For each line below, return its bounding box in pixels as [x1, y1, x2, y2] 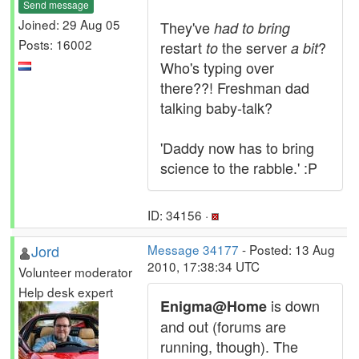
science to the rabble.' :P [160, 157, 317, 178]
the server [218, 37, 291, 58]
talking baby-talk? [160, 97, 272, 118]
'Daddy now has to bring [160, 137, 314, 158]
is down [267, 295, 320, 316]
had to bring [214, 18, 290, 38]
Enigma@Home [160, 296, 267, 317]
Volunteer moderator [18, 263, 132, 280]
